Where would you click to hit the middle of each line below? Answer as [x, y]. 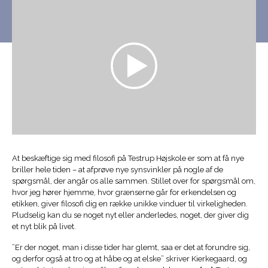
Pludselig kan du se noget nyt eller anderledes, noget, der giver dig [130, 215]
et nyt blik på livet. [44, 227]
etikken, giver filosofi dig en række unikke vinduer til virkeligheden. [130, 204]
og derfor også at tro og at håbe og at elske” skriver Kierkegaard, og [130, 259]
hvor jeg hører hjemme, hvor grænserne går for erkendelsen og [124, 193]
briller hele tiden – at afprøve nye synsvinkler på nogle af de [118, 170]
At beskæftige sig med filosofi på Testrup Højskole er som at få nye [128, 159]
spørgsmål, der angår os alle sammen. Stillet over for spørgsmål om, [134, 181]
